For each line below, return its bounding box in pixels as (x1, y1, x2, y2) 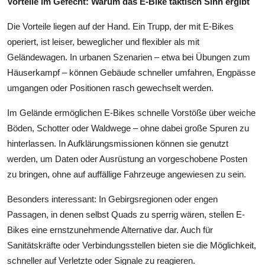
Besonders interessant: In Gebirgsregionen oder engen (7, 193, 218, 204)
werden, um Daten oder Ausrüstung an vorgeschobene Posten (7, 153, 247, 164)
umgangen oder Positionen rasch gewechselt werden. (7, 82, 214, 93)
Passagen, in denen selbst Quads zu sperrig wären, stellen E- (7, 209, 245, 219)
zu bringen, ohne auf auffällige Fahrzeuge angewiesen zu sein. (7, 169, 246, 179)
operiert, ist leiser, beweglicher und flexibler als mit (7, 36, 199, 47)
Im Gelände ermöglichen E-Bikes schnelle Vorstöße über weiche (7, 107, 256, 118)
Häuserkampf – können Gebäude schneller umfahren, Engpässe (7, 67, 256, 77)
